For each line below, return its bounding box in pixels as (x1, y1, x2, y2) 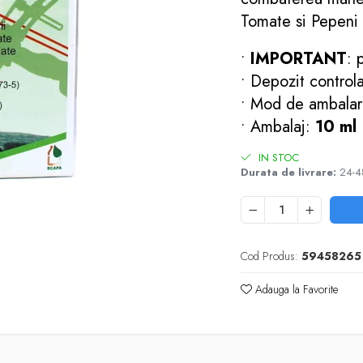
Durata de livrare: (241, 164, 337, 180)
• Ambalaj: (241, 115, 316, 139)
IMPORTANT (250, 47, 348, 70)
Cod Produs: (241, 248, 299, 264)
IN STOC (255, 150, 300, 165)
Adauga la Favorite (252, 281, 339, 297)
